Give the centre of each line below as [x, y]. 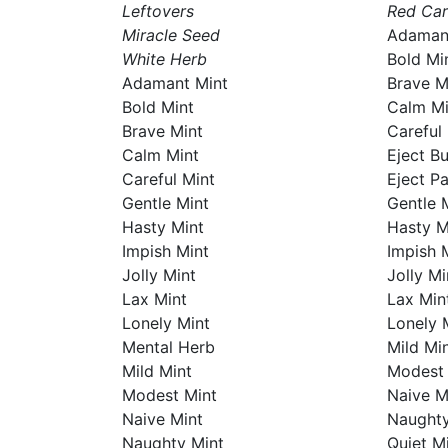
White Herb [164, 59]
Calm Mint [160, 155]
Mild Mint [156, 371]
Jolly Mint [158, 275]
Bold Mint [157, 107]
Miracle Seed [170, 35]
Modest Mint [169, 395]
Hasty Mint [162, 227]
